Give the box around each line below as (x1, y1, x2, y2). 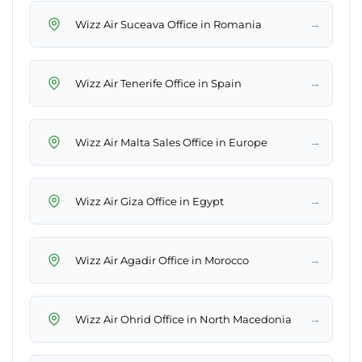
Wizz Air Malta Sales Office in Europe (75, 135, 267, 149)
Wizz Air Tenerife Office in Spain (75, 76, 242, 90)
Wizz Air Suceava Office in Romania (75, 17, 262, 31)
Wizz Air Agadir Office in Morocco (75, 253, 249, 267)
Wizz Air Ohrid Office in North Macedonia (75, 312, 292, 326)
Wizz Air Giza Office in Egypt (75, 194, 224, 208)
